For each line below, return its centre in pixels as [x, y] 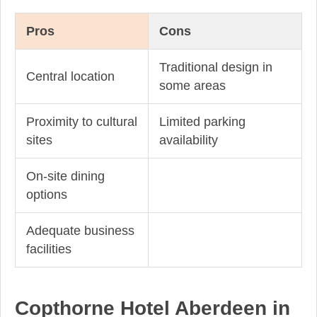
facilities [49, 249]
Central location [70, 77]
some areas [192, 86]
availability [189, 140]
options [47, 195]
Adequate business [80, 231]
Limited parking [202, 122]
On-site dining [65, 177]
